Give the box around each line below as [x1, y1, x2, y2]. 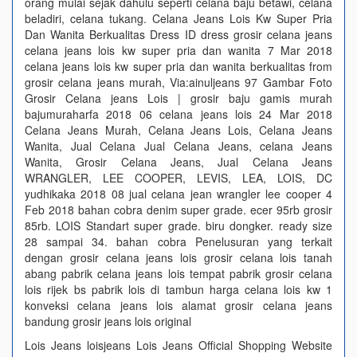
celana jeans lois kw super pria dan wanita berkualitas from [25, 58, 332, 74]
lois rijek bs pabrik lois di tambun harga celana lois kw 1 [25, 281, 332, 297]
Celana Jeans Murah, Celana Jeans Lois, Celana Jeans [25, 122, 332, 138]
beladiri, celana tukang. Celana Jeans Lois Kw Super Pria [25, 10, 332, 26]
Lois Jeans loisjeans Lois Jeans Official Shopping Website [25, 337, 332, 353]
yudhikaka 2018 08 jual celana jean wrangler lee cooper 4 [25, 186, 332, 202]
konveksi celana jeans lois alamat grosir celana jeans [25, 297, 332, 313]
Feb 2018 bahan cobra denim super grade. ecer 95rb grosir [25, 202, 332, 218]
